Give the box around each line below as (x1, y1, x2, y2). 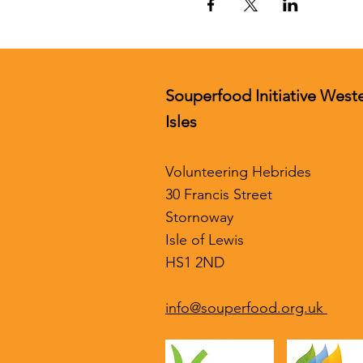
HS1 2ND (165, 254, 228, 271)
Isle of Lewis (165, 231, 252, 249)
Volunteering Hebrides (165, 163, 311, 181)
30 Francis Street (165, 186, 280, 203)
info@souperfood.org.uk (165, 299, 327, 317)
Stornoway (165, 208, 233, 226)
